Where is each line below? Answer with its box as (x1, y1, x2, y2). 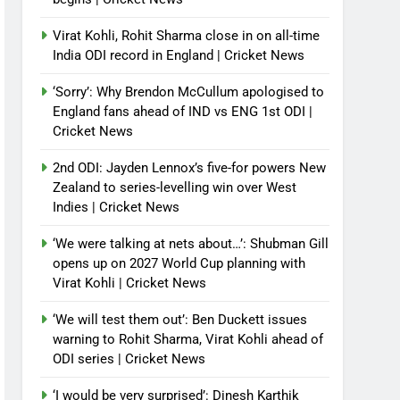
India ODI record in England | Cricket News (53, 47, 305, 63)
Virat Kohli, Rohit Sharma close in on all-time (53, 28, 321, 44)
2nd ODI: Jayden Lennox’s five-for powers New (53, 160, 327, 176)
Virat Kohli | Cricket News (53, 275, 207, 291)
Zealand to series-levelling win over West (53, 179, 297, 196)
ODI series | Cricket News (53, 351, 206, 367)
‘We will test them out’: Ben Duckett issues (53, 312, 308, 328)
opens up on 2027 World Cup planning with (53, 255, 306, 271)
